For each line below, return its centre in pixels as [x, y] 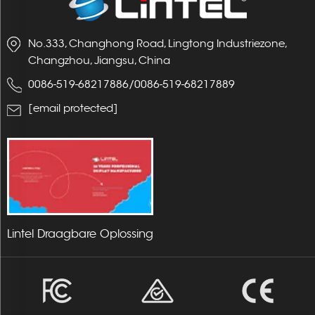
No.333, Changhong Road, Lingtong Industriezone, [158, 44]
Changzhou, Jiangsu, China [99, 60]
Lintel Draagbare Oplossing [80, 234]
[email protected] [73, 108]
